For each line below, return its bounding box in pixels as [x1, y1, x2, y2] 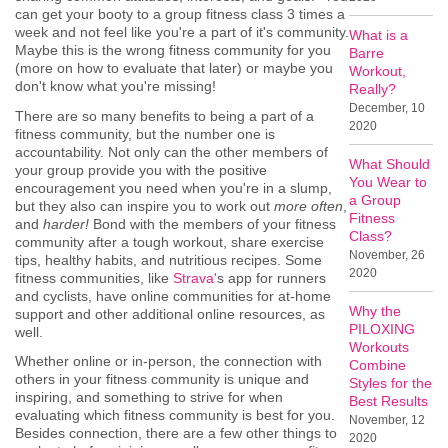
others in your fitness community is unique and [15, 371, 309, 388]
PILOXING [349, 321, 416, 338]
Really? [349, 81, 397, 98]
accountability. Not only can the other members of [15, 143, 328, 160]
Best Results [349, 393, 429, 410]
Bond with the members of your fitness [93, 215, 336, 232]
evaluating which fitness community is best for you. [15, 407, 335, 424]
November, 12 [349, 413, 426, 428]
